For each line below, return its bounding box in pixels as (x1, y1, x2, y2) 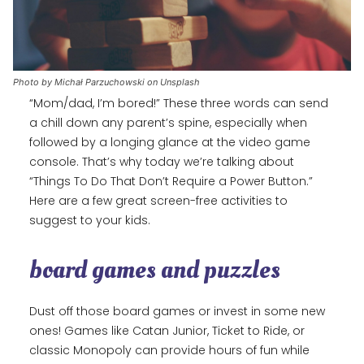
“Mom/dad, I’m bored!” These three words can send (29, 95, 328, 112)
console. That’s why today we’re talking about (29, 154, 294, 171)
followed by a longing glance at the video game (29, 134, 310, 151)
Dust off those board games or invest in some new (29, 303, 325, 320)
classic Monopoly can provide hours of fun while (29, 342, 310, 359)
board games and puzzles (29, 252, 280, 288)
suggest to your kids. (29, 212, 154, 229)
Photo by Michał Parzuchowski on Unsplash (13, 76, 200, 89)
